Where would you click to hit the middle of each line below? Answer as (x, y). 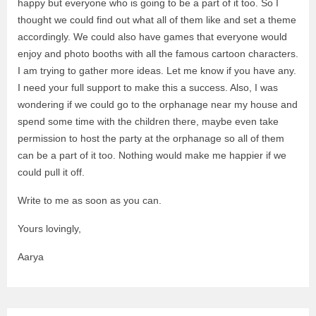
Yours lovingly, (49, 229)
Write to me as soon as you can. (90, 200)
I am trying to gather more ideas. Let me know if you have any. (157, 71)
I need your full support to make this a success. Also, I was (148, 87)
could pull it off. (51, 172)
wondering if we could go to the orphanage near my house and (158, 104)
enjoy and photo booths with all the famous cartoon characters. (158, 54)
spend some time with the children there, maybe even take (148, 121)
